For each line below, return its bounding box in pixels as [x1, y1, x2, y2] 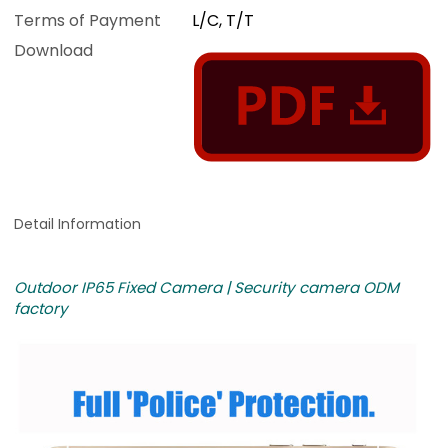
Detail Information [14, 213, 142, 234]
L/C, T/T [192, 9, 255, 33]
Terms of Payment [14, 9, 162, 33]
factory [14, 297, 69, 319]
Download [14, 39, 94, 63]
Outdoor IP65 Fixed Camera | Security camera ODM [14, 276, 400, 298]
